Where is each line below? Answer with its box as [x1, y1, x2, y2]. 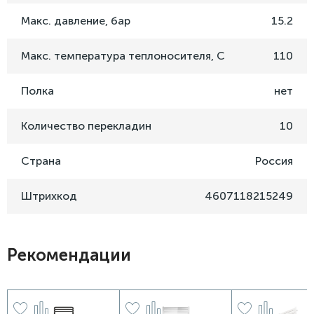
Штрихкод [21, 189, 77, 203]
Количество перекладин [21, 119, 151, 133]
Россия [255, 154, 293, 168]
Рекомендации [7, 245, 131, 266]
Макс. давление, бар [21, 14, 130, 28]
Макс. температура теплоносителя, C [21, 49, 225, 63]
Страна [21, 154, 61, 168]
